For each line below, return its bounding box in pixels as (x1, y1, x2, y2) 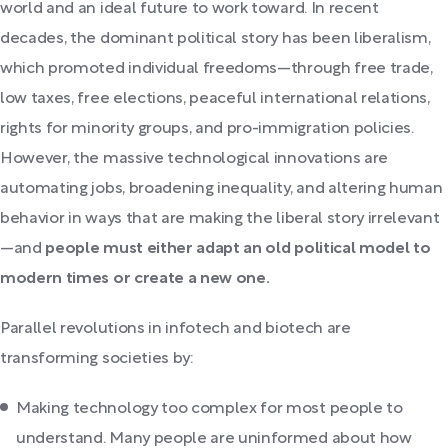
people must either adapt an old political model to (45, 241, 431, 256)
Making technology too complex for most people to (16, 401, 403, 416)
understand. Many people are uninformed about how (16, 431, 412, 446)
